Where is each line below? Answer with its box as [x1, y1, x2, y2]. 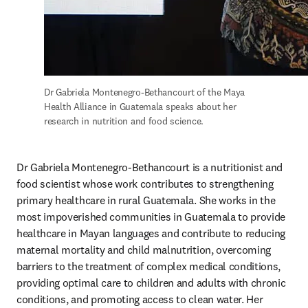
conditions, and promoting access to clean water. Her [16, 292, 263, 306]
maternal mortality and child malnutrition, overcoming [16, 243, 272, 256]
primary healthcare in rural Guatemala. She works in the [16, 193, 276, 207]
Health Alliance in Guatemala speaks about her [44, 100, 236, 113]
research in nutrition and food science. [44, 115, 204, 127]
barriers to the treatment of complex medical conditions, [16, 259, 281, 273]
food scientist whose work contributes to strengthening [16, 177, 274, 190]
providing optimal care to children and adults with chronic [16, 276, 286, 289]
